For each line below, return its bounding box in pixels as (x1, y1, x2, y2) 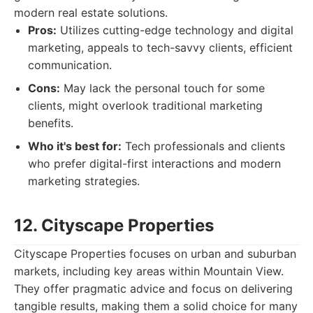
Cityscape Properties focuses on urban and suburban (14, 247, 296, 261)
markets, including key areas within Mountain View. (14, 264, 284, 278)
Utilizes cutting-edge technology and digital (57, 23, 293, 37)
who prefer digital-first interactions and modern (28, 156, 281, 170)
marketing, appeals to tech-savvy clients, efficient (28, 41, 293, 54)
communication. (28, 58, 112, 72)
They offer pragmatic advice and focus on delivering (14, 282, 293, 296)
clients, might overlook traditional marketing (28, 99, 263, 112)
